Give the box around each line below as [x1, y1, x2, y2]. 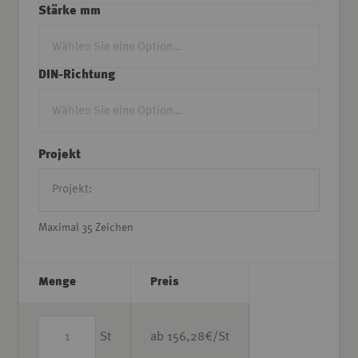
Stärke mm [38, 4, 101, 18]
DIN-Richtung [38, 68, 115, 82]
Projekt [38, 148, 81, 161]
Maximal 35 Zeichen [38, 222, 133, 233]
